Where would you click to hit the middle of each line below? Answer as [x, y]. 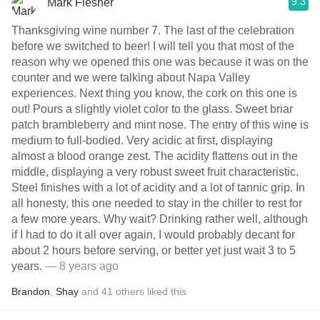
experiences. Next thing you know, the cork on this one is [154, 93]
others [130, 291]
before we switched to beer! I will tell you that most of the [82, 46]
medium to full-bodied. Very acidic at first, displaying [142, 140]
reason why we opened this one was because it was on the [160, 62]
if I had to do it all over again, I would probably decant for [153, 235]
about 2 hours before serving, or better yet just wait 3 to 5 [154, 250]
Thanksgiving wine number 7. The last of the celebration [153, 30]
